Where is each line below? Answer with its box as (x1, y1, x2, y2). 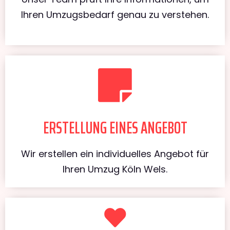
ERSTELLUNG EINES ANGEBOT (43, 114, 187, 141)
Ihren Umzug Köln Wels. (63, 162, 167, 176)
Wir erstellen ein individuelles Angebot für (21, 147, 209, 160)
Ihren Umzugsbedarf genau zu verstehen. (21, 8, 209, 21)
